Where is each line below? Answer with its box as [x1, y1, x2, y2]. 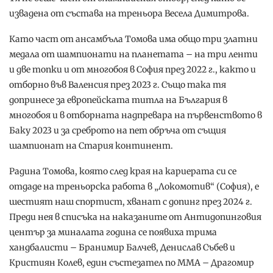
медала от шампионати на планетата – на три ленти [9, 48, 258, 60]
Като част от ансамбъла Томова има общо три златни [9, 33, 258, 44]
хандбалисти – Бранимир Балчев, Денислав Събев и [9, 241, 235, 253]
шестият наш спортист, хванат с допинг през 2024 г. [9, 196, 252, 207]
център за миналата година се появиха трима [9, 226, 217, 238]
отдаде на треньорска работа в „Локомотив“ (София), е [9, 180, 259, 192]
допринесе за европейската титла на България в [9, 94, 227, 105]
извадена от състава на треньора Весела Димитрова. [9, 7, 249, 19]
